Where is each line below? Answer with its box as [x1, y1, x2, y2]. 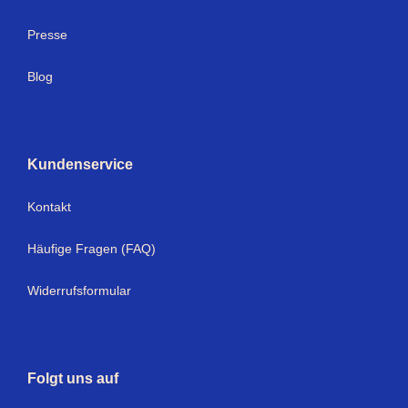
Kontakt [27, 199, 71, 214]
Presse [27, 26, 67, 42]
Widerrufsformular [27, 282, 131, 298]
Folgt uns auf [27, 370, 118, 386]
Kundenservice [27, 156, 133, 172]
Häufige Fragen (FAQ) [27, 240, 156, 256]
